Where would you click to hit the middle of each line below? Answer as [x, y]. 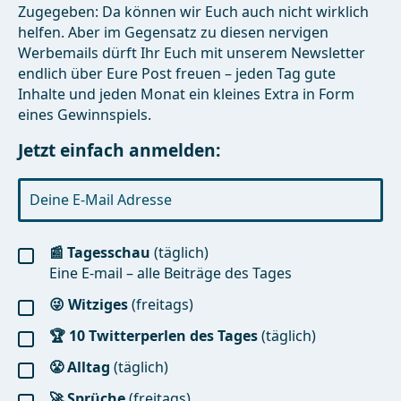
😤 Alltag [80, 367]
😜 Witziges [89, 304]
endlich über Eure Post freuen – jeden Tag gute [177, 73]
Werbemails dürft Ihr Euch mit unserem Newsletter [192, 53]
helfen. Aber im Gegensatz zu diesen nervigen [173, 32]
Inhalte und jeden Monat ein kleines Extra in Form [186, 94]
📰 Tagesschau [100, 252]
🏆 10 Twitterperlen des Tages [154, 336]
